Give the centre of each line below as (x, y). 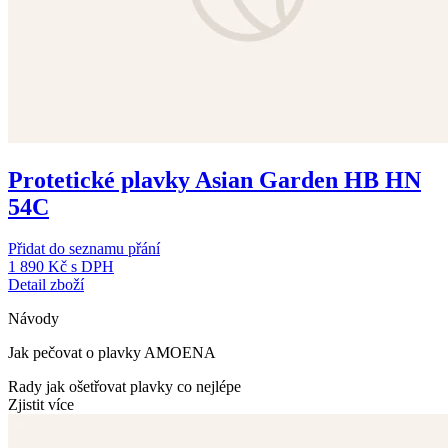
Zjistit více (41, 405)
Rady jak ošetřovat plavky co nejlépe (124, 387)
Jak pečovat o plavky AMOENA (112, 353)
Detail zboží (46, 285)
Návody (33, 319)
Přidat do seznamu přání (84, 249)
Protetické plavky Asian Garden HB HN (214, 179)
